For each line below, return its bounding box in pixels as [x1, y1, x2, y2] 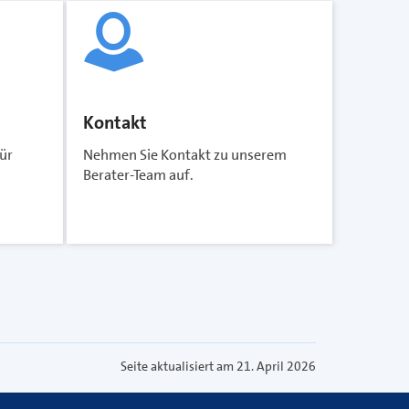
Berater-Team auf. [83, 165, 194, 184]
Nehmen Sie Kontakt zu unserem [83, 145, 287, 164]
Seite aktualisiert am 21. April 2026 [121, 358, 316, 374]
